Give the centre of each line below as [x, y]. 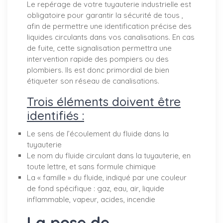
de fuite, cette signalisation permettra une [99, 48]
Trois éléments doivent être [104, 101]
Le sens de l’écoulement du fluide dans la [98, 133]
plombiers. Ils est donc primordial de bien [98, 70]
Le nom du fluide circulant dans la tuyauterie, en [109, 155]
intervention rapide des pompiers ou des [98, 59]
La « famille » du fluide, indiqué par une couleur [107, 177]
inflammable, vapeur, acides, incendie [91, 199]
